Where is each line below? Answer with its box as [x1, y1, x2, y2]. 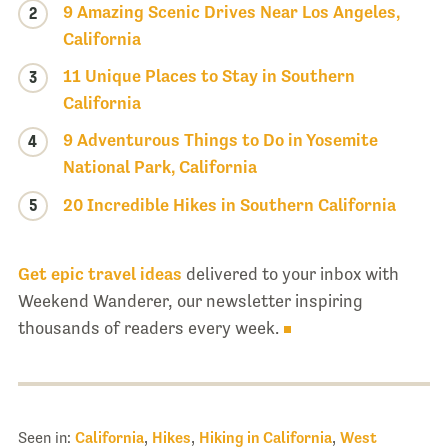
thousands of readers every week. [17, 317, 279, 338]
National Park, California [62, 156, 257, 177]
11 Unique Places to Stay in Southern [62, 65, 355, 86]
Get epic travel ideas [17, 263, 182, 284]
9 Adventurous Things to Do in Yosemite [62, 129, 378, 150]
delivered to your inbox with [181, 263, 399, 284]
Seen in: [17, 428, 75, 446]
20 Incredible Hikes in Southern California [62, 195, 396, 216]
